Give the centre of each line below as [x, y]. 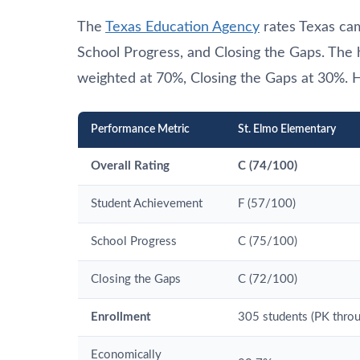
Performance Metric [140, 129]
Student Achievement [147, 203]
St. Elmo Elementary [287, 129]
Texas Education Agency [182, 27]
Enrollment [121, 317]
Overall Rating [130, 166]
